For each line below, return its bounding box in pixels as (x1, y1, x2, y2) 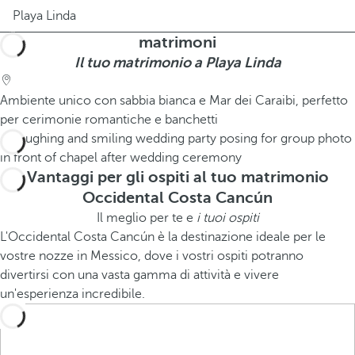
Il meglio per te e (96, 211, 197, 225)
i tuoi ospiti (196, 211, 259, 225)
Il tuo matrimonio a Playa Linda (74, 55, 281, 71)
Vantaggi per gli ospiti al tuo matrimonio (26, 168, 329, 186)
